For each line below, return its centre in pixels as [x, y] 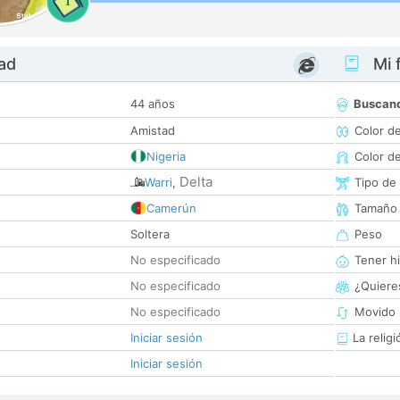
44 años [153, 104]
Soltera [150, 234]
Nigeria [166, 157]
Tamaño [376, 208]
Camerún [171, 208]
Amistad [153, 131]
